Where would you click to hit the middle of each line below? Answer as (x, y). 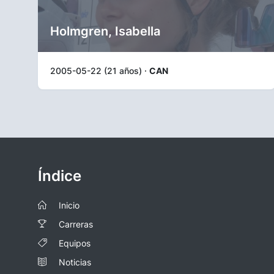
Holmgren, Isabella (105, 31)
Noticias (75, 262)
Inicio (69, 205)
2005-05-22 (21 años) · (100, 71)
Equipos (75, 243)
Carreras (76, 224)
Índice (60, 176)
